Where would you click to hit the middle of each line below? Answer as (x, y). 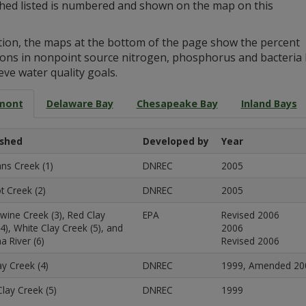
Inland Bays (269, 104)
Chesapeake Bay (177, 104)
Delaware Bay (80, 104)
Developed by (176, 141)
